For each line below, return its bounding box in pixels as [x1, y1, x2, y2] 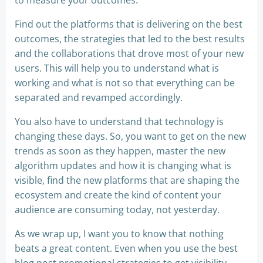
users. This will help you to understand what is [15, 62, 219, 75]
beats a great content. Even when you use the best [15, 242, 238, 255]
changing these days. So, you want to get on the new [15, 130, 246, 143]
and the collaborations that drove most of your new [15, 47, 244, 60]
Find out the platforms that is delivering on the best [15, 18, 242, 31]
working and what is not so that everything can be [15, 76, 235, 90]
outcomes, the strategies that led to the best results [15, 32, 245, 46]
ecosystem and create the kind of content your [15, 188, 221, 202]
